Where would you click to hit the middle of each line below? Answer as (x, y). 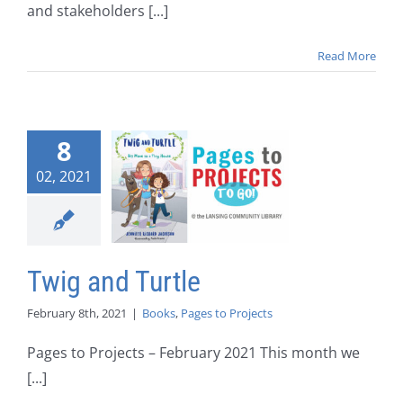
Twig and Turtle (114, 282)
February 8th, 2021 (77, 313)
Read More (347, 56)
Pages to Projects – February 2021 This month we (193, 353)
